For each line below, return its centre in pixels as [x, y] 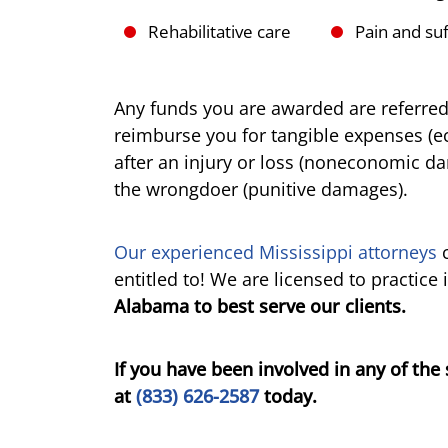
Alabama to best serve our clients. [260, 306]
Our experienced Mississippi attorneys [275, 252]
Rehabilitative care [219, 32]
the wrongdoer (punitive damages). [261, 189]
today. [288, 396]
